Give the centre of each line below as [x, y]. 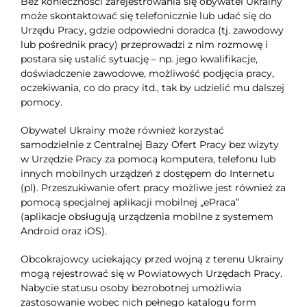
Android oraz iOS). [63, 231]
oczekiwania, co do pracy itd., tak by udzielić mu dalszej [152, 88]
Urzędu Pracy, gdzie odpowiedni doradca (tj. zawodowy [152, 30]
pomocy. [41, 102]
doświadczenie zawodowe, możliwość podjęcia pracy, [147, 74]
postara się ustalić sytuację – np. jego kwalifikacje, [139, 59]
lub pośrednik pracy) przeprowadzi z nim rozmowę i [144, 45]
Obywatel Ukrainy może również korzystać [122, 131]
